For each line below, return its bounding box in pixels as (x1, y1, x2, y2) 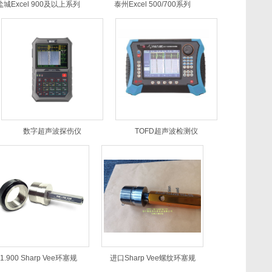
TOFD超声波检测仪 (135, 127, 198, 135)
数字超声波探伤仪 (23, 127, 81, 135)
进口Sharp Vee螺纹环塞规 (109, 254, 195, 262)
